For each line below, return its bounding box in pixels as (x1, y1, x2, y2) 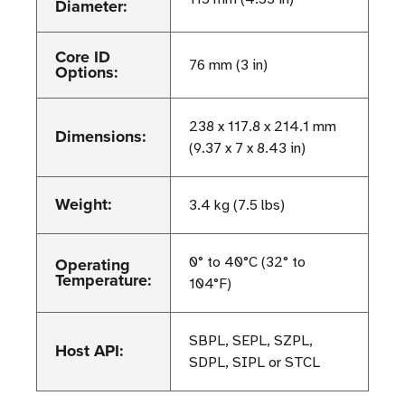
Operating (55, 253, 130, 278)
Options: (55, 61, 118, 85)
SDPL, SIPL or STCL (189, 353, 320, 372)
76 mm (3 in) (189, 56, 268, 75)
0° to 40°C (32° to (189, 253, 306, 272)
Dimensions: (55, 125, 146, 149)
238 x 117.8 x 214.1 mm (189, 118, 336, 137)
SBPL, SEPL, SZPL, (189, 332, 313, 351)
